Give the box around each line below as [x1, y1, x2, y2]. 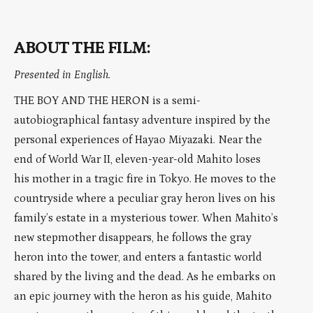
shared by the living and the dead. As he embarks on [14, 270, 276, 284]
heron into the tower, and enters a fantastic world [14, 251, 262, 264]
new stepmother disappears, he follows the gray [14, 231, 252, 245]
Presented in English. [14, 68, 110, 81]
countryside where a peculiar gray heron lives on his [14, 192, 275, 205]
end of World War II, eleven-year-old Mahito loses [14, 153, 261, 166]
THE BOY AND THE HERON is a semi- [14, 94, 201, 108]
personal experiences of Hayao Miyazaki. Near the [14, 133, 262, 147]
